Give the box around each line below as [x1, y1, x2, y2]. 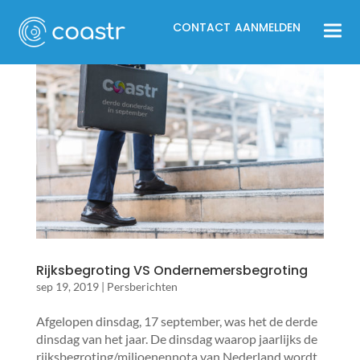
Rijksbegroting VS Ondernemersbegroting [35, 260, 308, 280]
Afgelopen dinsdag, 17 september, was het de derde [35, 313, 317, 329]
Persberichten [106, 279, 178, 293]
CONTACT [172, 18, 231, 35]
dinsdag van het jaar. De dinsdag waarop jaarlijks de [35, 330, 317, 346]
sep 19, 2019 [35, 279, 99, 293]
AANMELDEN [234, 18, 301, 35]
